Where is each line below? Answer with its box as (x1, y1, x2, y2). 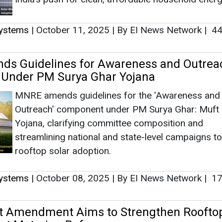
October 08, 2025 (34, 172, 112, 184)
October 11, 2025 (34, 24, 112, 36)
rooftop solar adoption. (15, 145, 111, 157)
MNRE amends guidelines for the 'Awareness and (15, 89, 220, 101)
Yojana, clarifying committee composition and (15, 117, 203, 129)
